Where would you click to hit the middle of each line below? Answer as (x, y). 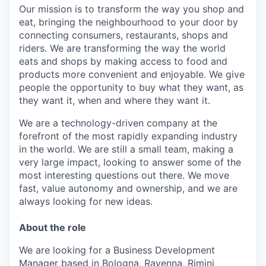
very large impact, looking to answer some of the (130, 162)
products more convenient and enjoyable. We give (132, 74)
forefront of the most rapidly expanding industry (128, 136)
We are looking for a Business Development (117, 250)
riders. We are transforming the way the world (122, 48)
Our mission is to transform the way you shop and (132, 9)
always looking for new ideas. (86, 201)
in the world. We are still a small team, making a (126, 149)
